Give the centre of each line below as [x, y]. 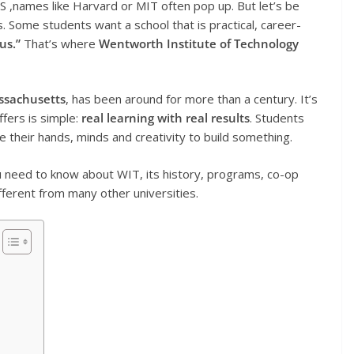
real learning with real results [166, 118]
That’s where [60, 43]
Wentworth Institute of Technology [199, 43]
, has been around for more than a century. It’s [192, 99]
